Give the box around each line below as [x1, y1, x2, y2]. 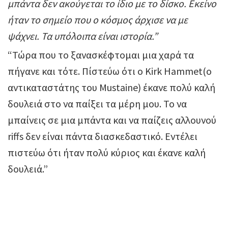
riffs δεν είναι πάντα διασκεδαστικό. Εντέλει [8, 130, 197, 143]
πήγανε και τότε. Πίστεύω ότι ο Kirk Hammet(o [8, 65, 212, 78]
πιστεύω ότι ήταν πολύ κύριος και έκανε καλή [8, 146, 206, 159]
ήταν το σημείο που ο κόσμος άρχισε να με [8, 13, 188, 26]
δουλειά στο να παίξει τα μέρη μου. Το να [8, 97, 187, 110]
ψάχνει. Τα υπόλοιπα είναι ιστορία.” [8, 30, 158, 43]
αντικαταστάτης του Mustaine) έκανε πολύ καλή [8, 81, 215, 94]
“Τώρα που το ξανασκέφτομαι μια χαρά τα [8, 48, 194, 62]
